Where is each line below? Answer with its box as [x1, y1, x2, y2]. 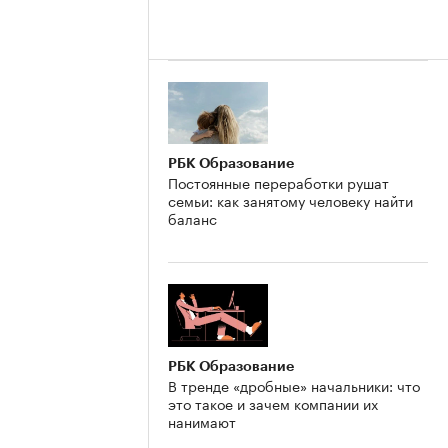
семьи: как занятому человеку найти [168, 189, 413, 212]
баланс [168, 207, 217, 230]
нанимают [168, 410, 236, 433]
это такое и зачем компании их [168, 392, 378, 415]
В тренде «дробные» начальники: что [168, 374, 420, 397]
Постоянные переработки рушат [168, 171, 389, 194]
